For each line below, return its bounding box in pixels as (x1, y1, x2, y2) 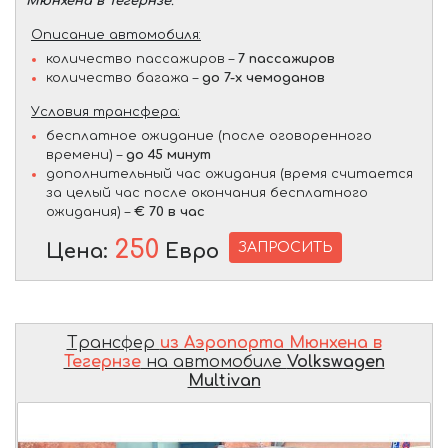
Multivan (187, 371, 261, 390)
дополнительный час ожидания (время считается (46, 167, 413, 182)
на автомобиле (140, 352, 287, 371)
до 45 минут (126, 148, 211, 163)
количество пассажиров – (46, 52, 238, 67)
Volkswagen (286, 352, 385, 371)
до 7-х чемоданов (202, 71, 325, 86)
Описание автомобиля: (31, 28, 201, 43)
